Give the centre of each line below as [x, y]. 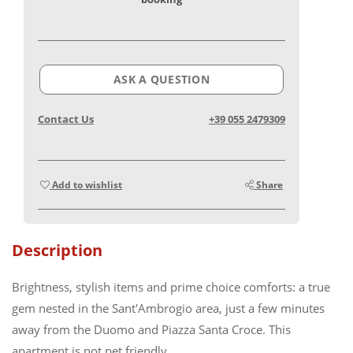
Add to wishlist [86, 184]
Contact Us [66, 119]
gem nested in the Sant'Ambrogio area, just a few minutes [168, 308]
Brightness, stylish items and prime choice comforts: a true [171, 286]
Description [57, 250]
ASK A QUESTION [162, 79]
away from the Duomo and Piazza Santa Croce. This [151, 329]
